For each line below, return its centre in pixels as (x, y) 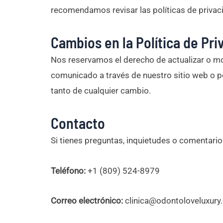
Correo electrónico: (87, 201)
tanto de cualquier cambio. (101, 91)
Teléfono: (68, 170)
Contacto (78, 123)
